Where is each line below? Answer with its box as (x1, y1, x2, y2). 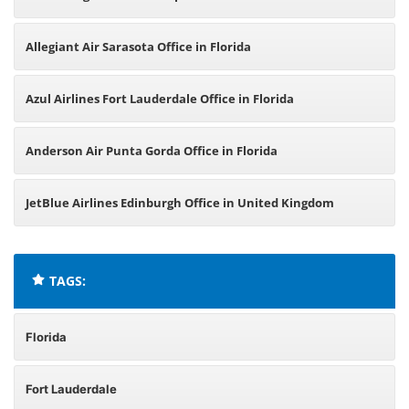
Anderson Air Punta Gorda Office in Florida (26, 142, 278, 159)
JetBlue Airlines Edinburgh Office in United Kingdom (26, 194, 334, 211)
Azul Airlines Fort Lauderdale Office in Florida (26, 90, 294, 107)
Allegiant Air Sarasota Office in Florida (26, 38, 251, 55)
